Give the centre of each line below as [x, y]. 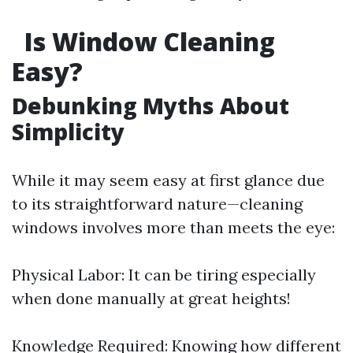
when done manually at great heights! [151, 298]
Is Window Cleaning [147, 41]
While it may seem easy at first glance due [168, 180]
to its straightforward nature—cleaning [157, 204]
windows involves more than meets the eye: [173, 227]
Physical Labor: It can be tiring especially [164, 275]
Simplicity [68, 132]
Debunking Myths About [150, 106]
